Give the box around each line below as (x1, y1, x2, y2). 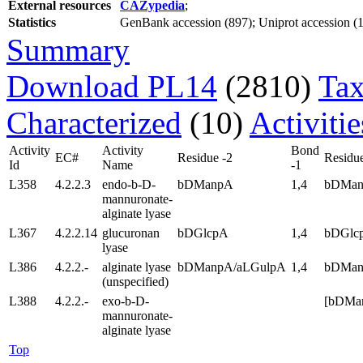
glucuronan (102, 225, 160, 240)
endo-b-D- (102, 177, 156, 191)
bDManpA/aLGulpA (177, 259, 286, 274)
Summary (6, 32, 130, 67)
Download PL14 (6, 68, 217, 104)
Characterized (6, 105, 181, 140)
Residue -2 (177, 150, 233, 164)
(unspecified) (102, 274, 169, 288)
